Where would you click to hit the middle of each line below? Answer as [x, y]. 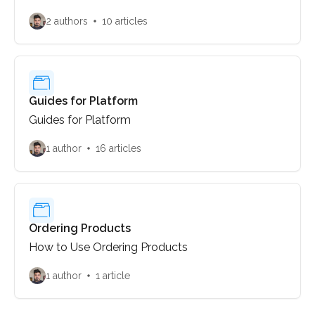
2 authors [67, 21]
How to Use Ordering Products [108, 247]
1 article [113, 276]
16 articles [118, 148]
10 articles [125, 21]
